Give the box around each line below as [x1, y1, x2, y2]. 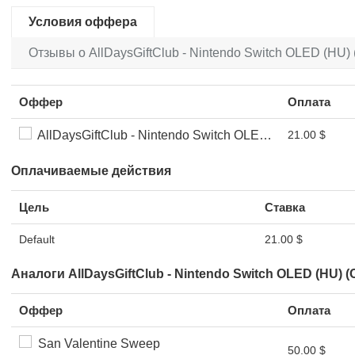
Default [19, 233, 55, 246]
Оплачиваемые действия [11, 164, 171, 177]
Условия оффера [29, 15, 137, 29]
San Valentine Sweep [32, 337, 160, 350]
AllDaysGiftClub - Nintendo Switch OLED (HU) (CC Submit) [32, 128, 259, 142]
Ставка [265, 200, 305, 214]
